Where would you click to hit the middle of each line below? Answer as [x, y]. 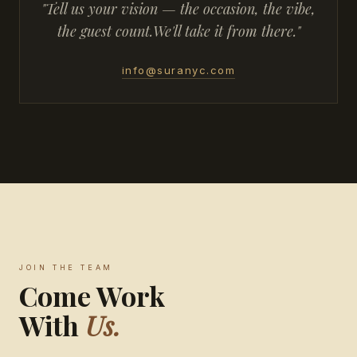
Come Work [92, 295]
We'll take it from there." [226, 31]
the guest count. [105, 31]
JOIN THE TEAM [66, 267]
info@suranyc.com [178, 70]
